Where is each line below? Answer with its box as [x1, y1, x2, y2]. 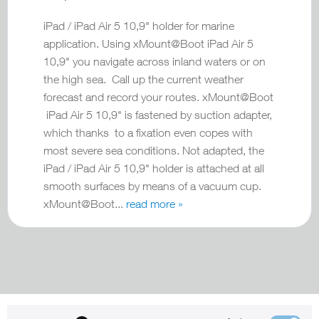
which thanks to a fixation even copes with [43, 126, 253, 140]
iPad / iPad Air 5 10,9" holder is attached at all [43, 162, 264, 175]
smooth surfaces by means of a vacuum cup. [43, 179, 264, 193]
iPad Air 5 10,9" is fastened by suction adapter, [43, 108, 272, 122]
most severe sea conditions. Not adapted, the [43, 144, 264, 157]
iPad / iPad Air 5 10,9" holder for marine [43, 19, 234, 33]
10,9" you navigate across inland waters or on [43, 55, 266, 68]
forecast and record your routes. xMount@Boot [43, 90, 273, 104]
